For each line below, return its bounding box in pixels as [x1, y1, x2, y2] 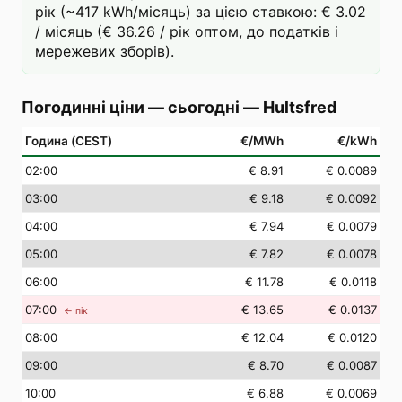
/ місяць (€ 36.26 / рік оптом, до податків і [35, 22, 338, 40]
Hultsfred [263, 98, 336, 117]
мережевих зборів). [35, 42, 174, 60]
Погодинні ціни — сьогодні [22, 98, 240, 117]
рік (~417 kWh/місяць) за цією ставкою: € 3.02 [35, 3, 366, 21]
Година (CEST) [25, 134, 112, 148]
